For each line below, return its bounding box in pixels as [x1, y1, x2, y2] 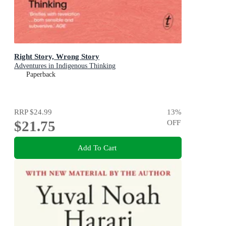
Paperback [26, 71, 55, 79]
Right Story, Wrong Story [14, 52, 99, 61]
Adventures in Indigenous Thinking [14, 62, 116, 70]
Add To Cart [77, 143, 117, 152]
